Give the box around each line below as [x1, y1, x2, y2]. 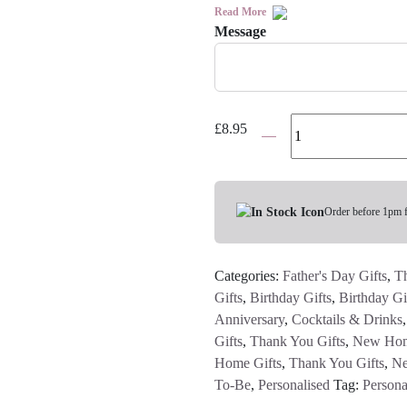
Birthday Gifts [250, 289, 332, 305]
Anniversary [214, 311, 284, 327]
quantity [246, 224, 293, 241]
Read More [214, 5, 269, 19]
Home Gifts [214, 354, 282, 371]
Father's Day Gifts [283, 267, 387, 283]
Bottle [246, 159, 281, 175]
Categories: [214, 267, 283, 283]
